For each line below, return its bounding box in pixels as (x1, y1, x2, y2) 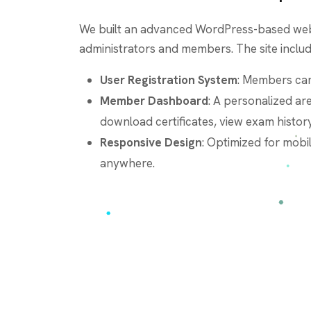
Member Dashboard (100, 92, 208, 108)
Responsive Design (100, 134, 202, 150)
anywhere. (100, 155, 155, 171)
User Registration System (100, 72, 237, 87)
